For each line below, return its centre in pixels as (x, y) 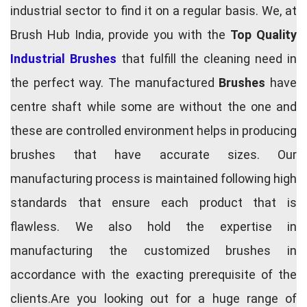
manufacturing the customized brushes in (153, 251)
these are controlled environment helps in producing (153, 131)
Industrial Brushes (63, 59)
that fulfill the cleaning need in (207, 59)
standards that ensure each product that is (153, 203)
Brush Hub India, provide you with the (120, 35)
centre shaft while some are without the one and (153, 107)
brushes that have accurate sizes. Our (153, 155)
